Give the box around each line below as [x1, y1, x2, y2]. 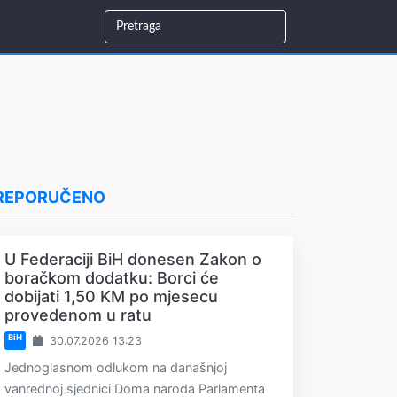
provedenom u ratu [4, 306, 152, 324]
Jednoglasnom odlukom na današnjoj [4, 360, 227, 375]
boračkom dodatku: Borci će [4, 269, 219, 287]
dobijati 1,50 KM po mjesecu [4, 287, 218, 306]
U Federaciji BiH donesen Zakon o [4, 250, 261, 269]
